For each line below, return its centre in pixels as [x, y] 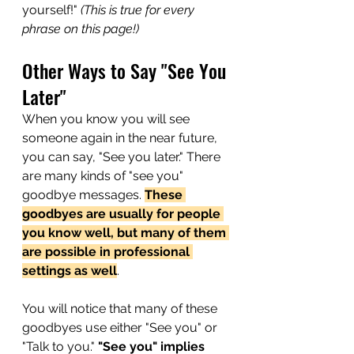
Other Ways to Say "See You [126, 71]
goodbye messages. [83, 195]
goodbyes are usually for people [123, 214]
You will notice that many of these [121, 309]
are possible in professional [107, 252]
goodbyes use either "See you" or [121, 328]
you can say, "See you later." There [123, 157]
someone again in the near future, [121, 138]
